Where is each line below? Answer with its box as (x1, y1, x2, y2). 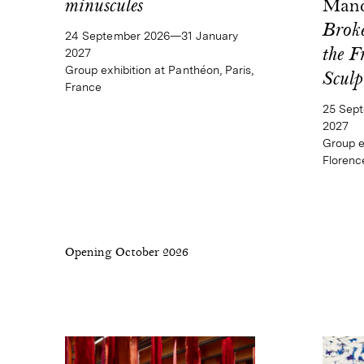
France (65, 80, 102, 93)
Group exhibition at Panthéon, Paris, (65, 63, 254, 76)
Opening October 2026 (65, 246, 188, 260)
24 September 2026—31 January (65, 28, 238, 42)
